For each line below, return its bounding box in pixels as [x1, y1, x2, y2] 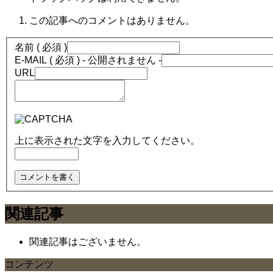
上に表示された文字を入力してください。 [15, 135, 200, 146]
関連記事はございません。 [29, 236, 146, 247]
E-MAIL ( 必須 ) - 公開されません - [15, 55, 161, 66]
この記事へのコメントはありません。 [29, 15, 195, 26]
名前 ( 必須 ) [15, 42, 67, 53]
